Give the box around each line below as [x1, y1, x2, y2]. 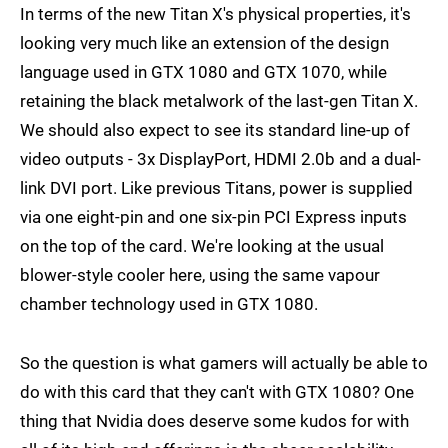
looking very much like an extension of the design [20, 33, 389, 54]
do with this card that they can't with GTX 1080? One [20, 382, 414, 403]
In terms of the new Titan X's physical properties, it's [20, 4, 411, 25]
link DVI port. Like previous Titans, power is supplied [20, 178, 413, 199]
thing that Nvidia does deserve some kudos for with [20, 411, 409, 432]
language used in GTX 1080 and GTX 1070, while [20, 62, 387, 83]
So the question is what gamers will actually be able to [20, 353, 428, 374]
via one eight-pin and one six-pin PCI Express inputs [20, 207, 407, 228]
